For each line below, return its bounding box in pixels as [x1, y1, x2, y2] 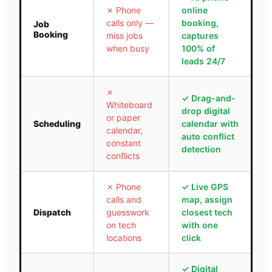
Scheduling [33, 118, 81, 129]
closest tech [182, 206, 233, 217]
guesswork [106, 206, 149, 217]
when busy [106, 42, 149, 53]
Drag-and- [191, 92, 236, 103]
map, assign [182, 194, 233, 205]
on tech [106, 219, 136, 230]
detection [182, 143, 221, 154]
